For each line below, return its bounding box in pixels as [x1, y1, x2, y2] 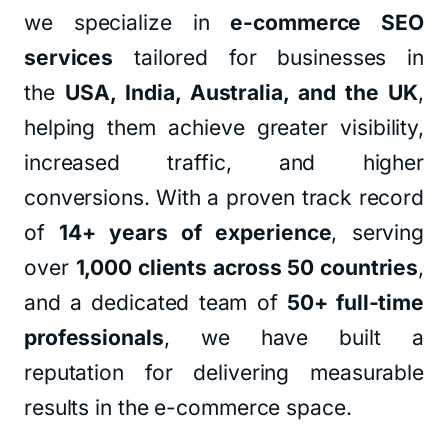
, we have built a [163, 325, 424, 350]
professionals [24, 325, 164, 350]
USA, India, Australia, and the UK [65, 80, 419, 105]
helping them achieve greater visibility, [24, 115, 424, 140]
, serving [331, 220, 424, 245]
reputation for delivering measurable [24, 360, 424, 385]
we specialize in [24, 10, 231, 35]
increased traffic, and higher [24, 150, 424, 175]
